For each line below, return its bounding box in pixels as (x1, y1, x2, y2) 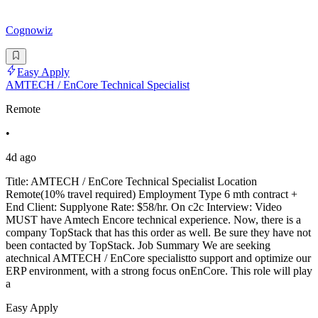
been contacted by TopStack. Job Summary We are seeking (6, 238, 270, 251)
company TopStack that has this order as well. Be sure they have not (6, 226, 311, 238)
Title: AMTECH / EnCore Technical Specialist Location (6, 175, 257, 187)
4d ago (6, 150, 36, 163)
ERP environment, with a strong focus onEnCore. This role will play (6, 264, 312, 277)
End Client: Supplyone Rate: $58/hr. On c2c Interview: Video (6, 200, 282, 213)
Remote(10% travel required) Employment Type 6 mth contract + (6, 187, 297, 200)
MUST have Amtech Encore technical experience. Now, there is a (6, 213, 301, 226)
